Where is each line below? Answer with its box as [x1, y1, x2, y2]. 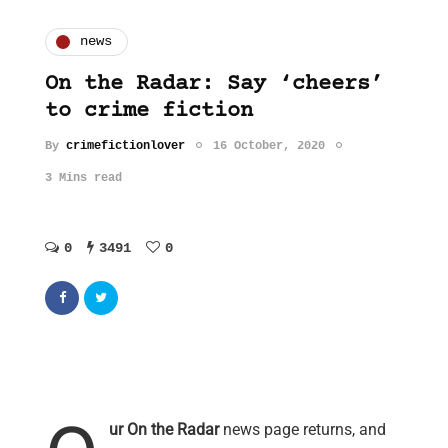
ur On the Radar [109, 420, 219, 440]
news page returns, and [219, 420, 386, 440]
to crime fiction [45, 98, 253, 124]
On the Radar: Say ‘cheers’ [45, 71, 383, 97]
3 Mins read [45, 170, 122, 185]
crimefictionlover [66, 138, 185, 153]
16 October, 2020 [213, 138, 325, 153]
